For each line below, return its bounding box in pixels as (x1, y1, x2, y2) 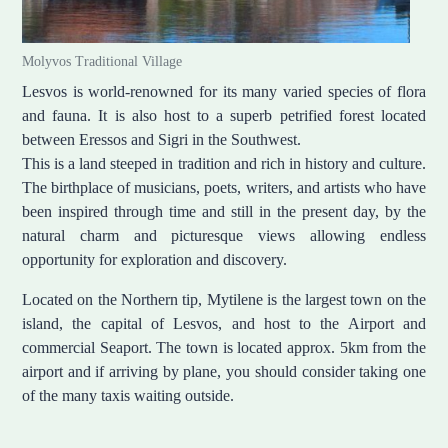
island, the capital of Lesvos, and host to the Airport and (22, 315, 426, 332)
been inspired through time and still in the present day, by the (22, 203, 426, 220)
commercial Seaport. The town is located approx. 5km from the (22, 339, 426, 356)
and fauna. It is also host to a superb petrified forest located (22, 107, 426, 124)
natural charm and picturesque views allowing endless (22, 227, 426, 244)
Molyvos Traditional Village (22, 54, 182, 69)
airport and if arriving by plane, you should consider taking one (22, 363, 426, 380)
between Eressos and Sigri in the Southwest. (22, 131, 301, 148)
